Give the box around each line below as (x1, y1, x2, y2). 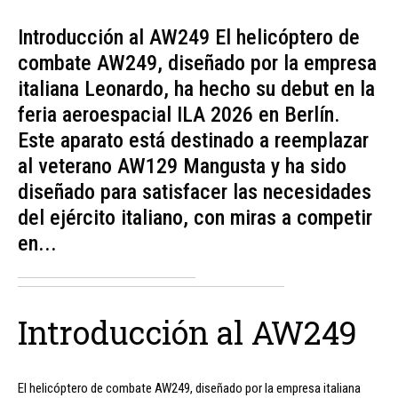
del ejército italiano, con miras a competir (18, 204, 372, 230)
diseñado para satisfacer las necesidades (18, 179, 371, 204)
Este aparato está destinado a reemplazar (18, 127, 369, 153)
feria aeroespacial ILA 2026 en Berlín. (18, 101, 340, 127)
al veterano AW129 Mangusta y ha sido (18, 153, 346, 179)
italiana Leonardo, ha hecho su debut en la (18, 76, 375, 101)
